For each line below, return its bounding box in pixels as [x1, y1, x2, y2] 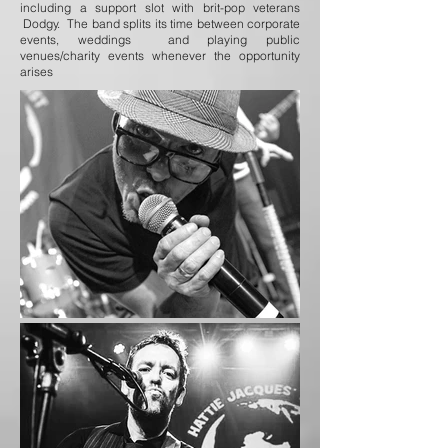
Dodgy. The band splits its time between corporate [20, 16, 300, 31]
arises [20, 64, 53, 79]
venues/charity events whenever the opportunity [20, 48, 300, 63]
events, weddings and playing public [20, 32, 300, 47]
